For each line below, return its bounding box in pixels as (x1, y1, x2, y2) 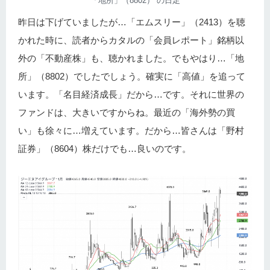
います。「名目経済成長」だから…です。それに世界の (18, 89, 244, 99)
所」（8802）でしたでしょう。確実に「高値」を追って (18, 71, 245, 81)
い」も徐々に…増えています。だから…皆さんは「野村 (18, 125, 244, 136)
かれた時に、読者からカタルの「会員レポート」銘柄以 (18, 34, 244, 45)
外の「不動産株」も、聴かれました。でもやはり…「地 (18, 52, 244, 63)
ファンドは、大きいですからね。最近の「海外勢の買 (18, 107, 235, 118)
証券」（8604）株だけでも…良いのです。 (18, 143, 191, 154)
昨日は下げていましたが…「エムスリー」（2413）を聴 (18, 16, 245, 27)
